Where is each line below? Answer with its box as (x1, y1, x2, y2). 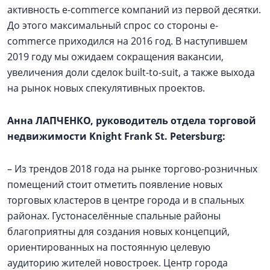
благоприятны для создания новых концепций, (7, 225, 230, 238)
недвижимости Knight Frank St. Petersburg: (7, 130, 225, 143)
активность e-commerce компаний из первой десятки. (7, 3, 261, 16)
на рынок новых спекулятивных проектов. (7, 81, 205, 95)
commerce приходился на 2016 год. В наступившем (7, 34, 248, 48)
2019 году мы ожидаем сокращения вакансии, (7, 50, 224, 63)
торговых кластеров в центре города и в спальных (7, 193, 244, 207)
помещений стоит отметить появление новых (7, 178, 222, 191)
